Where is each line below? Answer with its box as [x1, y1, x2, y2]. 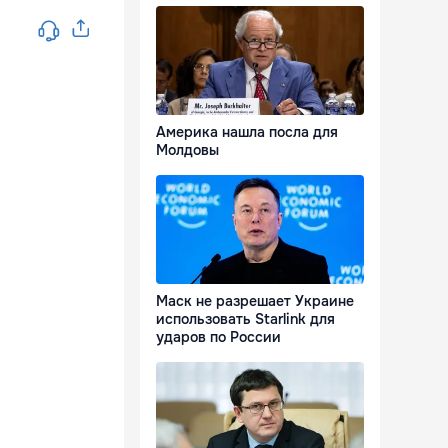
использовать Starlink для [156, 310, 335, 329]
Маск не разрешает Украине [156, 292, 354, 311]
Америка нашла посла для [156, 123, 338, 142]
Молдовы [156, 141, 219, 160]
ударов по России [156, 328, 281, 347]
